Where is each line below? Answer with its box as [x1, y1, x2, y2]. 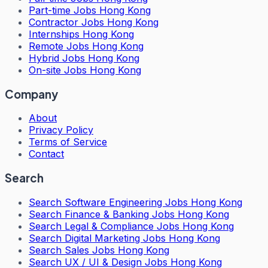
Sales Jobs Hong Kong [65, 243, 169, 256]
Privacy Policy [29, 124, 93, 136]
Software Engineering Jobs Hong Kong [65, 196, 242, 208]
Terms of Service [29, 136, 107, 148]
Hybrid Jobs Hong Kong [29, 51, 139, 64]
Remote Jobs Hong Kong [29, 39, 144, 52]
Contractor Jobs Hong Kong [29, 16, 159, 28]
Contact [29, 148, 64, 160]
